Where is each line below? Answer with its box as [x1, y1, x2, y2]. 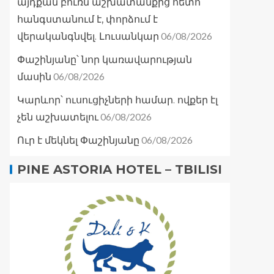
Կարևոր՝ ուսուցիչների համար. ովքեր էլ [17, 94, 218, 106]
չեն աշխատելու [17, 111, 98, 124]
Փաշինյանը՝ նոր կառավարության [17, 54, 192, 66]
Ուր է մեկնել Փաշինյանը [17, 135, 139, 147]
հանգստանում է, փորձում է [17, 13, 158, 26]
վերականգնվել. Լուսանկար [17, 31, 159, 43]
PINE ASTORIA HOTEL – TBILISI [17, 162, 222, 177]
